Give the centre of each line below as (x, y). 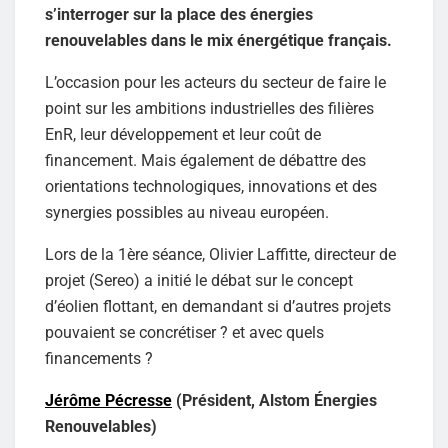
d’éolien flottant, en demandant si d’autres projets (218, 306)
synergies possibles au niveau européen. (187, 212)
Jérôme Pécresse (108, 400)
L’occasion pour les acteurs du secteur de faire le (215, 82)
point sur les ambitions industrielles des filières (209, 108)
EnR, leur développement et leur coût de (183, 134)
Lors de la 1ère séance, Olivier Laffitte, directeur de (220, 254)
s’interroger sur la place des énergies (179, 14)
